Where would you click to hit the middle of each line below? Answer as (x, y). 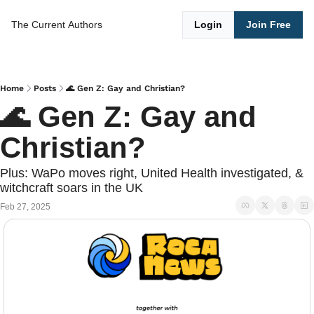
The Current (38, 25)
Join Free (268, 25)
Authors (85, 25)
